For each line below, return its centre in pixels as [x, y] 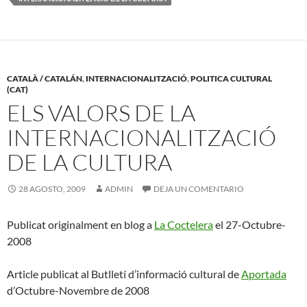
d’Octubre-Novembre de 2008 [78, 291]
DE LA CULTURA [89, 162]
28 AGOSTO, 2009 [52, 189]
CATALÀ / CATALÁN [45, 79]
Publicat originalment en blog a [81, 225]
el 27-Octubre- [249, 225]
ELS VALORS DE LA [101, 113]
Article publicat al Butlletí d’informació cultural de [124, 274]
